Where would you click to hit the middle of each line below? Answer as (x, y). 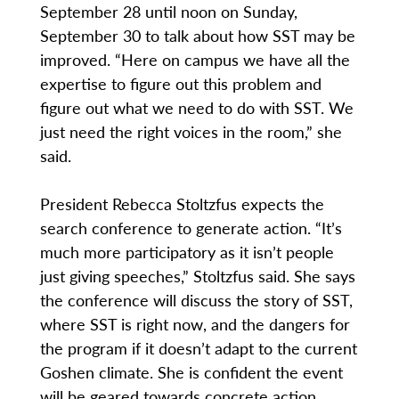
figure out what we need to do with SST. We (196, 108)
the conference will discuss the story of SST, (196, 300)
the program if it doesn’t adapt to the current (198, 348)
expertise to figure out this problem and (180, 84)
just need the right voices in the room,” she (191, 132)
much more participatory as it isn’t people (187, 252)
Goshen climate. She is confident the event (191, 372)
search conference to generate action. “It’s (191, 228)
